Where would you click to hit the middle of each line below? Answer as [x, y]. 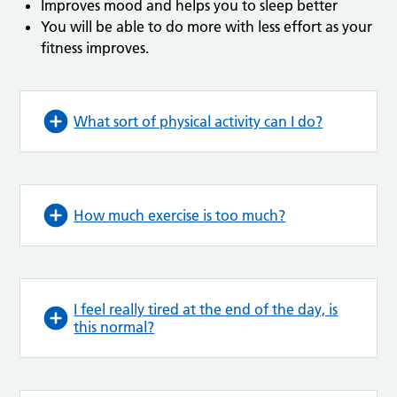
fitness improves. [95, 48]
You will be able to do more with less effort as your [207, 27]
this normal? [114, 327]
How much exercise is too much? [180, 216]
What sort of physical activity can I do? [198, 122]
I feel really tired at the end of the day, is [206, 310]
